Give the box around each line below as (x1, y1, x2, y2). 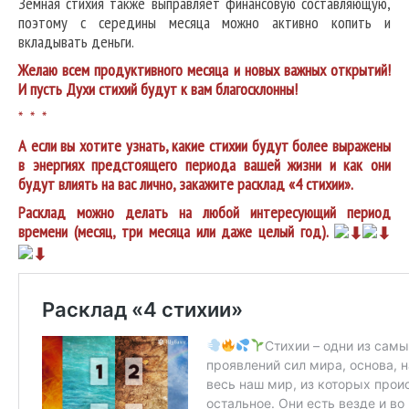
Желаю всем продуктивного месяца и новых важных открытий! (18, 59, 391, 81)
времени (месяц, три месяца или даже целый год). (18, 221, 334, 243)
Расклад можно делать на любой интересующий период (18, 202, 391, 224)
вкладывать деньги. (18, 31, 134, 53)
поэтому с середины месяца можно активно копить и (18, 12, 391, 34)
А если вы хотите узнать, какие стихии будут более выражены (18, 135, 391, 157)
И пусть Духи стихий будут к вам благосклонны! (18, 79, 298, 100)
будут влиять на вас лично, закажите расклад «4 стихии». (18, 173, 353, 195)
